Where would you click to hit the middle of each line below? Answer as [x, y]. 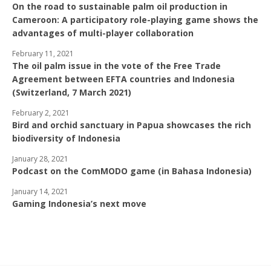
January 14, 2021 [40, 192]
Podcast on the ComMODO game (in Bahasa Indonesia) [132, 171]
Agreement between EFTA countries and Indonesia [123, 79]
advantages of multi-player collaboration [103, 33]
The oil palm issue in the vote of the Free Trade [116, 66]
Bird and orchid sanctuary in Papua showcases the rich [132, 125]
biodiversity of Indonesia [66, 139]
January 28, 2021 [40, 159]
